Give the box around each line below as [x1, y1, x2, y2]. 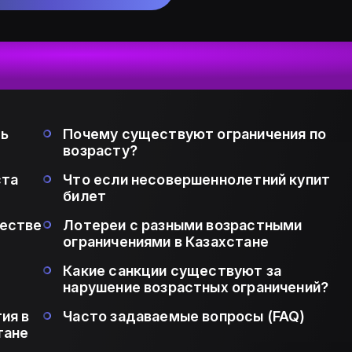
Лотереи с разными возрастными [63, 217, 302, 234]
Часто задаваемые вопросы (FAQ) [63, 308, 306, 325]
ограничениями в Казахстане [63, 233, 269, 251]
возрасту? [63, 142, 137, 159]
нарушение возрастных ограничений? [63, 279, 329, 296]
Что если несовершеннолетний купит [63, 171, 331, 189]
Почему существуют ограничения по [63, 126, 327, 143]
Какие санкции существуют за [63, 262, 282, 280]
